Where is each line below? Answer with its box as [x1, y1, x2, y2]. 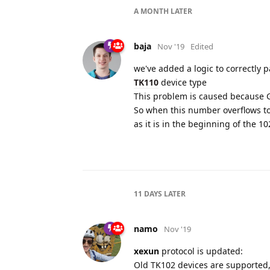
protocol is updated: [159, 245, 243, 257]
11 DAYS [134, 188, 162, 199]
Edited [190, 40, 213, 52]
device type [159, 76, 207, 88]
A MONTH [134, 5, 169, 16]
